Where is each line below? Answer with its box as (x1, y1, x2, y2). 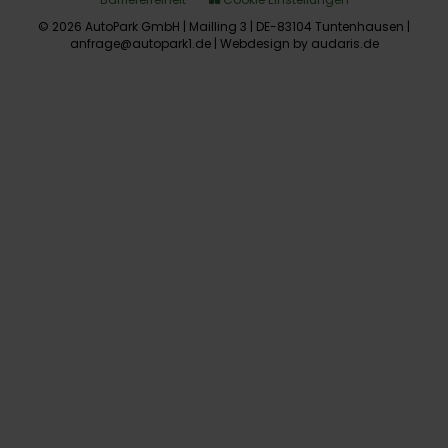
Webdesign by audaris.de (219, 34, 379, 52)
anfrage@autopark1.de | (69, 34, 220, 52)
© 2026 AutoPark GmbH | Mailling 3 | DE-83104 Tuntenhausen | (38, 17, 410, 35)
